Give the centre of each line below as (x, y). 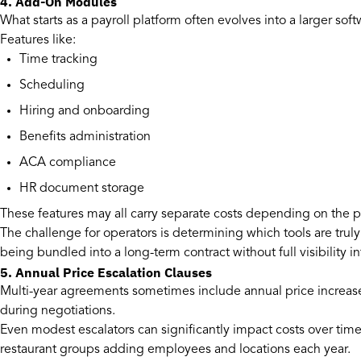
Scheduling (52, 86)
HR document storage (82, 189)
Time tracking (58, 60)
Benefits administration (85, 137)
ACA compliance (68, 163)
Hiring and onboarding (85, 112)
